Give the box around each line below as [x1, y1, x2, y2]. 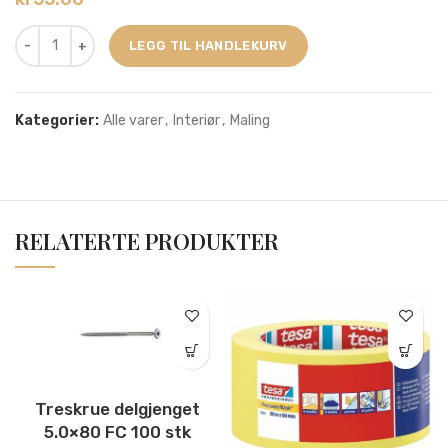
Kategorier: [15, 111, 102, 129]
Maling [230, 111, 270, 129]
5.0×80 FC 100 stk [43, 422, 191, 443]
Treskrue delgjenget [34, 399, 200, 420]
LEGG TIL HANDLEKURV [129, 37, 288, 53]
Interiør [173, 111, 220, 129]
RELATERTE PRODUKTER [15, 225, 279, 256]
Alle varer [103, 111, 163, 129]
